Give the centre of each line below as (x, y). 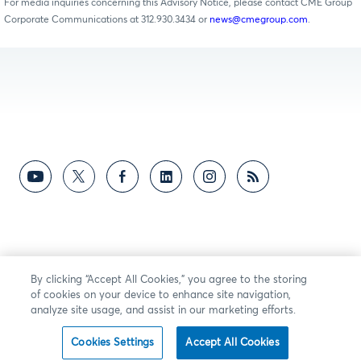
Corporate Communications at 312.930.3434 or (107, 20)
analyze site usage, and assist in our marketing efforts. (164, 311)
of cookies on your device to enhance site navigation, (161, 295)
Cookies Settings (113, 343)
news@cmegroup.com (259, 20)
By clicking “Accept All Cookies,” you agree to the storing (169, 280)
